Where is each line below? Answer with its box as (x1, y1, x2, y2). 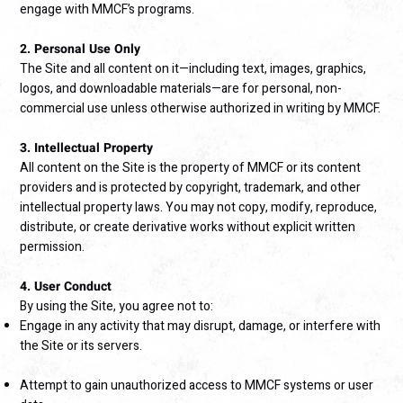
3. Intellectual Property (20, 139, 154, 158)
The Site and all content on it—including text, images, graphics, (20, 59, 367, 79)
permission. (20, 237, 85, 257)
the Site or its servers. (20, 336, 143, 356)
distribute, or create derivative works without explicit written (20, 218, 356, 237)
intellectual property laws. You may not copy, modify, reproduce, (20, 198, 378, 218)
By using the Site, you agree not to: (20, 297, 214, 317)
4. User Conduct (20, 277, 112, 297)
